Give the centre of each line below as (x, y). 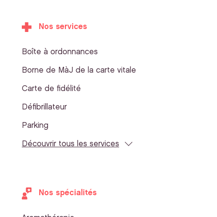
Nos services (63, 27)
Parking (35, 126)
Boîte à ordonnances (60, 52)
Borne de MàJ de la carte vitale (79, 71)
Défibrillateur (44, 108)
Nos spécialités (68, 193)
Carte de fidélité (51, 89)
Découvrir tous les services (70, 144)
